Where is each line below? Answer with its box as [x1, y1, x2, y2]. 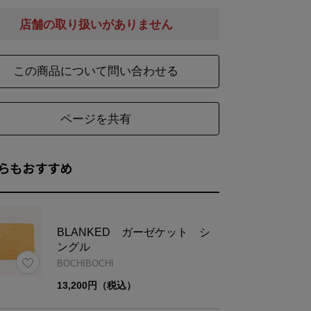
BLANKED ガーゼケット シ [57, 226, 210, 239]
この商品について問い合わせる [13, 65, 178, 78]
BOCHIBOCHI [57, 259, 114, 269]
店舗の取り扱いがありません [19, 18, 173, 32]
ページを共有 [60, 112, 131, 126]
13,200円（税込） [57, 280, 136, 292]
